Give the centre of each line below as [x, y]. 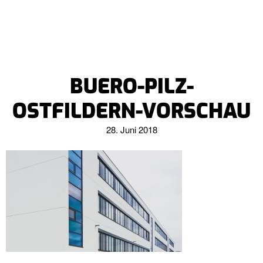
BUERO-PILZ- [131, 86]
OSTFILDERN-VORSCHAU [131, 111]
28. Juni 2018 [131, 129]
